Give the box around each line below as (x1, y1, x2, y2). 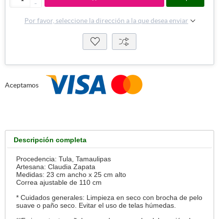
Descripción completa (13, 136, 87, 144)
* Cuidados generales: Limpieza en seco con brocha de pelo (16, 194, 203, 202)
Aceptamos (5, 81, 39, 89)
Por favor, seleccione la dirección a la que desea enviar (24, 16, 188, 24)
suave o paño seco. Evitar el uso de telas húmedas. (16, 201, 176, 210)
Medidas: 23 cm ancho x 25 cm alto (16, 171, 127, 179)
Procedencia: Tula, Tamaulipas (16, 155, 111, 163)
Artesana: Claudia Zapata (16, 163, 98, 171)
